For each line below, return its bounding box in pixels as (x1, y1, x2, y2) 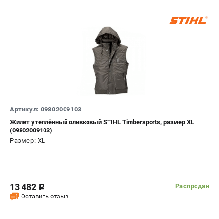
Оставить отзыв (21, 192, 68, 200)
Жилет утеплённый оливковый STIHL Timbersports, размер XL (10, 118, 194, 126)
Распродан (175, 182, 209, 190)
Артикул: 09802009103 (10, 105, 82, 113)
